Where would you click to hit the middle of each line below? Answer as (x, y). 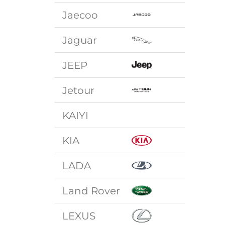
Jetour (79, 90)
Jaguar (80, 40)
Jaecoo (80, 15)
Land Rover (91, 191)
